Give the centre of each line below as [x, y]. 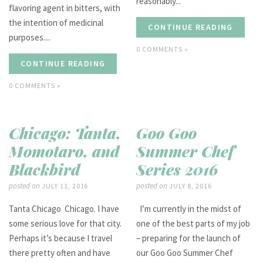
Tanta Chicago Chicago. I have [64, 208]
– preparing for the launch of [189, 238]
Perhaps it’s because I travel [60, 238]
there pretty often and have [60, 252]
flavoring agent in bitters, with [65, 8]
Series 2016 [177, 169]
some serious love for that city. [65, 223]
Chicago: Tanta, [65, 133]
